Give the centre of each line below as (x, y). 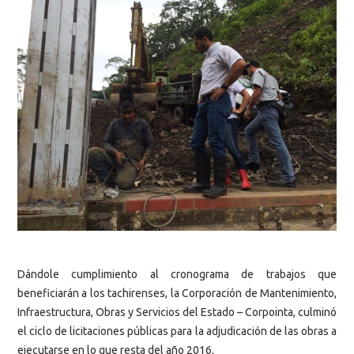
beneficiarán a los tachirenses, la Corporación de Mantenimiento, (177, 294)
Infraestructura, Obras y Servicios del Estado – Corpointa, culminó (177, 313)
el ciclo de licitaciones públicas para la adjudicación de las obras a (177, 331)
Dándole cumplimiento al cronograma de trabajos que (177, 275)
